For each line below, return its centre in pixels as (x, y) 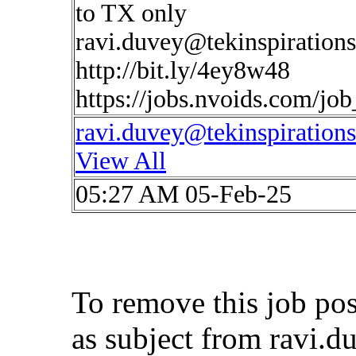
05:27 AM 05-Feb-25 (184, 194)
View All (121, 161)
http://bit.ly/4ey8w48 (183, 70)
